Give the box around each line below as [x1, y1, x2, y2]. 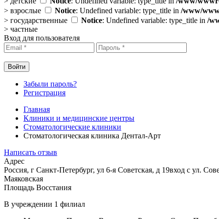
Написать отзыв [4, 148, 57, 156]
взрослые [10, 6, 41, 15]
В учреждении [4, 200, 52, 208]
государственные [10, 16, 67, 24]
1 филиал [52, 200, 85, 208]
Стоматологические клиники [23, 123, 121, 131]
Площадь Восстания [4, 183, 71, 192]
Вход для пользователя [4, 34, 80, 42]
